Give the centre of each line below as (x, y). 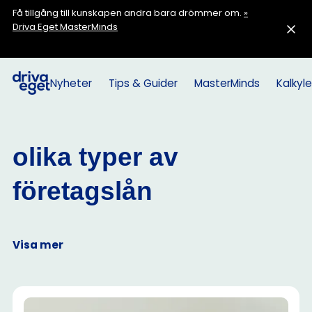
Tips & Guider (143, 83)
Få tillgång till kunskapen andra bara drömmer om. (128, 13)
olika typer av (95, 157)
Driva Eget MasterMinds (65, 27)
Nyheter (71, 83)
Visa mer (38, 245)
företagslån (83, 191)
